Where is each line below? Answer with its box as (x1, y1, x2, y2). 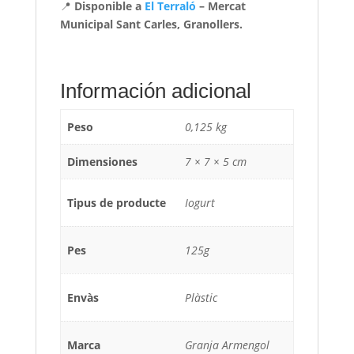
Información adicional (59, 78, 251, 103)
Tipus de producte (67, 194, 166, 210)
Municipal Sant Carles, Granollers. (59, 16, 243, 32)
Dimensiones (67, 153, 137, 169)
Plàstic (185, 289, 217, 305)
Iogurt (185, 194, 215, 210)
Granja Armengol (185, 337, 269, 352)
